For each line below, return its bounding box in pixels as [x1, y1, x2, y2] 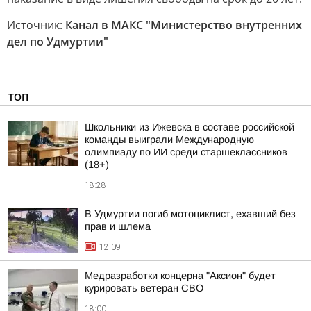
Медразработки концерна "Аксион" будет [85, 270, 276, 281]
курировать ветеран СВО [85, 283, 203, 294]
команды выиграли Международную [85, 134, 254, 145]
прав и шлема [85, 221, 151, 232]
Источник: [7, 17, 65, 33]
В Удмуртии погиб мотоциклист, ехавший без [85, 208, 296, 219]
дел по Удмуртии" [7, 34, 108, 49]
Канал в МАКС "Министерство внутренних [65, 17, 302, 33]
